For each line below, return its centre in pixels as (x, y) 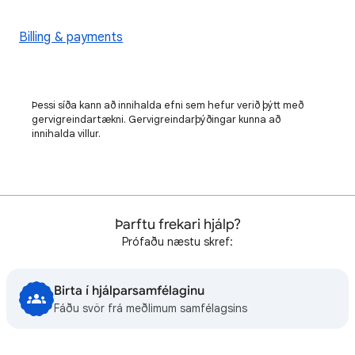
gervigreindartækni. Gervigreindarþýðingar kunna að (156, 119)
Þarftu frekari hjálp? (177, 224)
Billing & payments (71, 37)
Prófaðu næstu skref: (177, 242)
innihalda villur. (66, 134)
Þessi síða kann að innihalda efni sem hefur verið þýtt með (168, 105)
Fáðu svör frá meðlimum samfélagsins (151, 308)
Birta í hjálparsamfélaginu (129, 291)
